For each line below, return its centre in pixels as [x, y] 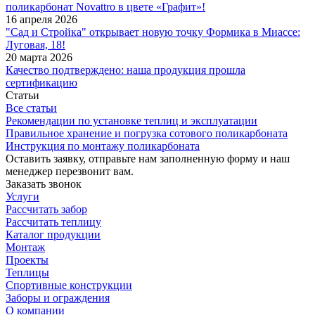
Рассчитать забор [46, 209]
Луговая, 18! [36, 44]
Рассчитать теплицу [53, 221]
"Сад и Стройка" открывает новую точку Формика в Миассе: [153, 32]
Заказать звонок [44, 184]
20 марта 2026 [39, 57]
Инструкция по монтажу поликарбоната [103, 146]
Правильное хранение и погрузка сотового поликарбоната [147, 133]
